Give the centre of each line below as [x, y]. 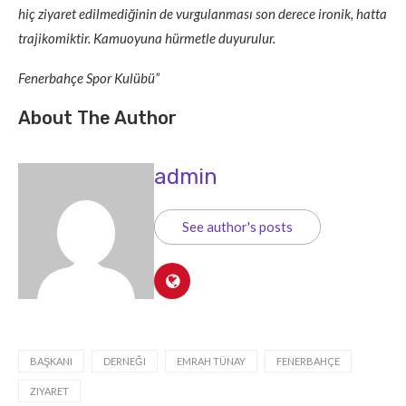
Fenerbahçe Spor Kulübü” [89, 78]
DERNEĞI [125, 362]
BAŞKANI [51, 362]
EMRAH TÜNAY [211, 362]
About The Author [97, 118]
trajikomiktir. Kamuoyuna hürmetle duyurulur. [147, 39]
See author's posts [237, 227]
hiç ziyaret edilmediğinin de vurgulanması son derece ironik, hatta [203, 14]
